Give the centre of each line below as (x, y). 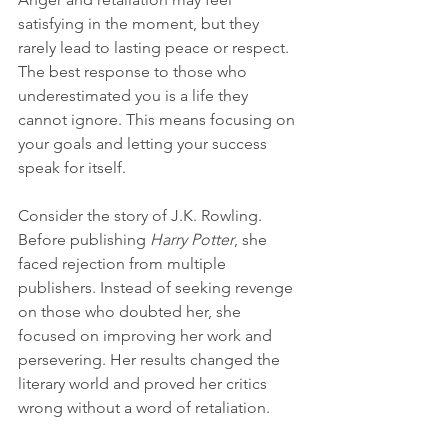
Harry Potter (192, 240)
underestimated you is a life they (135, 96)
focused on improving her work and (147, 336)
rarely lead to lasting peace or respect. (155, 48)
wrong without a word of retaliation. (144, 408)
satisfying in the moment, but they (140, 24)
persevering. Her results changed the (151, 360)
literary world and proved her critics (144, 384)
